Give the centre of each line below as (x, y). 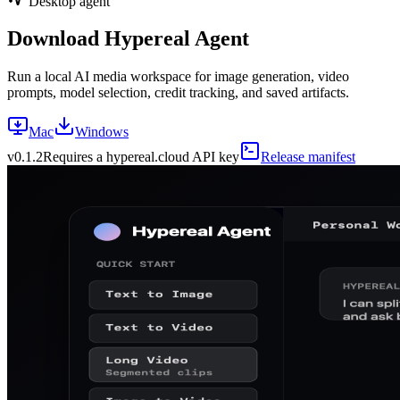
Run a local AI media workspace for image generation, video (178, 77)
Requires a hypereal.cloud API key (141, 157)
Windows (102, 132)
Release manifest (308, 157)
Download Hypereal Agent (128, 39)
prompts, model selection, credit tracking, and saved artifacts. (178, 93)
